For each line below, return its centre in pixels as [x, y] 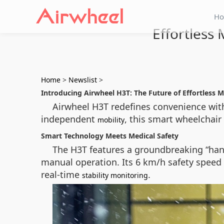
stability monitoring [115, 175]
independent [69, 119]
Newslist [83, 80]
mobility [111, 120]
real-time [61, 174]
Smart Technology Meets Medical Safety [110, 136]
